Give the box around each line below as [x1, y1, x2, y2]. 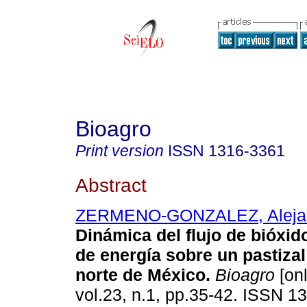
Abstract [75, 173, 147, 196]
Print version [75, 142, 164, 160]
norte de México [75, 265, 206, 285]
